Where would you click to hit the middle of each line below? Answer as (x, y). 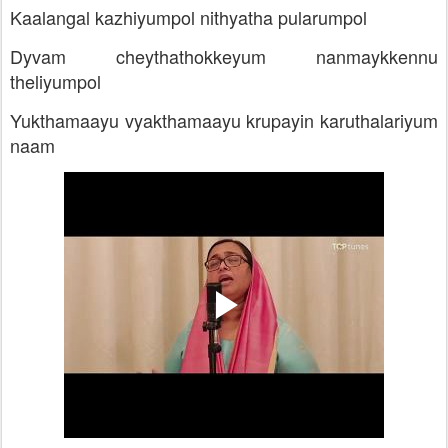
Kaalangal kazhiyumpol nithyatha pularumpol (188, 17)
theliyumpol (55, 81)
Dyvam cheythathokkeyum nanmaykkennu (224, 56)
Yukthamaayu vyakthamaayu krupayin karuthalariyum (224, 120)
